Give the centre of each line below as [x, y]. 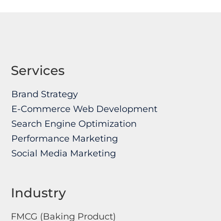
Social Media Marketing [63, 154]
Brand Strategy [44, 94]
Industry [39, 193]
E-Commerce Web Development [84, 109]
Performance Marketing [64, 139]
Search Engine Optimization [74, 124]
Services [38, 71]
